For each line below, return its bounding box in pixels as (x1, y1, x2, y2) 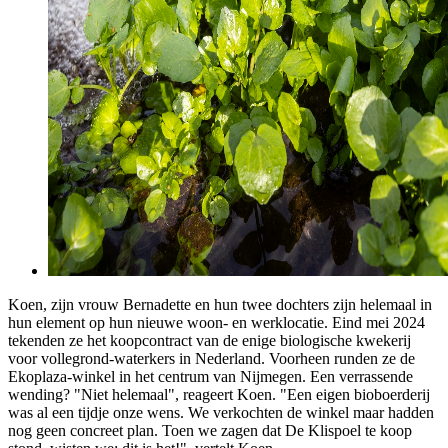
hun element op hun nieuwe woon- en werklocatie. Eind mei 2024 (8, 314, 425, 332)
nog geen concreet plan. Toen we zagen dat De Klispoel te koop (8, 422, 412, 440)
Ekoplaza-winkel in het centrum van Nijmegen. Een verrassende (8, 368, 413, 386)
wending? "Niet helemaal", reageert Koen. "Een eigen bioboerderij (8, 386, 430, 404)
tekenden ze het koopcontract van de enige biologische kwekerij (8, 332, 411, 350)
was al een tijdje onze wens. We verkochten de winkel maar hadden (8, 404, 434, 422)
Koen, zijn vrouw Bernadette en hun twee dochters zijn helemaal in (8, 296, 432, 314)
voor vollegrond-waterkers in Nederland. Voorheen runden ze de (8, 350, 415, 368)
